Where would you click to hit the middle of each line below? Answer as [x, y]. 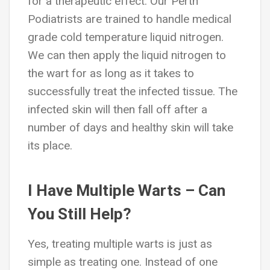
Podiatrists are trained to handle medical [130, 19]
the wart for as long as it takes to [111, 73]
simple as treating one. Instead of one [123, 262]
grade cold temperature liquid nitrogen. [126, 37]
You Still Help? [80, 214]
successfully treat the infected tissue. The [133, 91]
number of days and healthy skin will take [130, 127]
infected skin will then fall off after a [118, 109]
